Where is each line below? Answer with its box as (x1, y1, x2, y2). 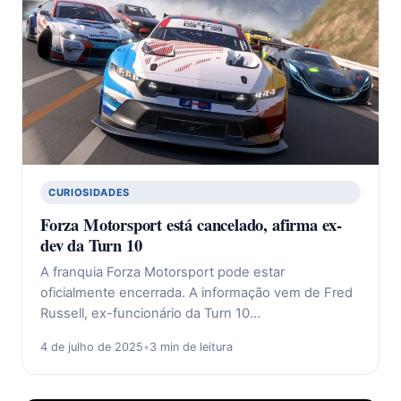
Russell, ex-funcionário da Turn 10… (40, 305, 260, 322)
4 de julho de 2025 (40, 340, 143, 354)
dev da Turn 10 (40, 233, 142, 258)
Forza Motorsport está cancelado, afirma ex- (40, 212, 343, 237)
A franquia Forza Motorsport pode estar (40, 264, 285, 281)
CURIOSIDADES (47, 185, 131, 199)
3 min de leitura (149, 340, 233, 354)
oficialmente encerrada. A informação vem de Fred (40, 285, 353, 302)
